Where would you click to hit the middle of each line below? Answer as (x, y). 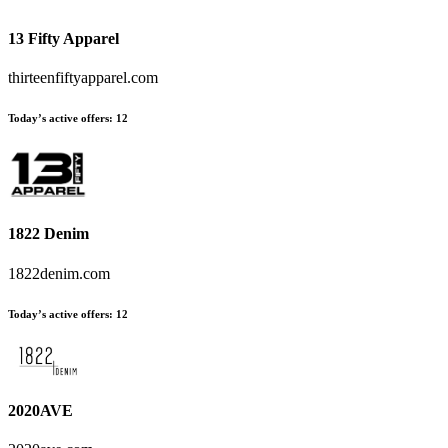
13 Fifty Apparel (63, 38)
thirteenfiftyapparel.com (83, 78)
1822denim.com (59, 273)
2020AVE (40, 410)
